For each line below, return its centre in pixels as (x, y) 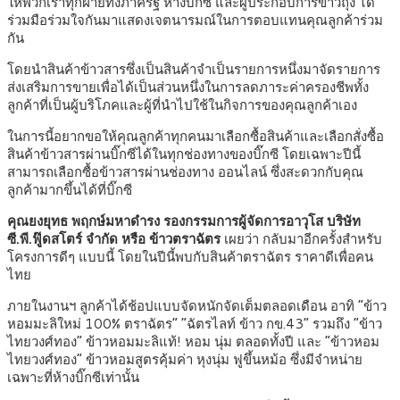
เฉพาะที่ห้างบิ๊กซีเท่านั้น (73, 378)
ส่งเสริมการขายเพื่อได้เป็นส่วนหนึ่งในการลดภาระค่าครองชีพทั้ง (188, 87)
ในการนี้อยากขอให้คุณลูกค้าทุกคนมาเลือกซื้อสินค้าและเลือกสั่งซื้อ (196, 137)
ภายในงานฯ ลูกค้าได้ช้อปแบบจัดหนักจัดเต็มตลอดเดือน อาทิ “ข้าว (197, 306)
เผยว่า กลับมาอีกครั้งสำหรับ (301, 239)
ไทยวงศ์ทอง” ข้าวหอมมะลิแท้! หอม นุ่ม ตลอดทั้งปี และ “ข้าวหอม (193, 342)
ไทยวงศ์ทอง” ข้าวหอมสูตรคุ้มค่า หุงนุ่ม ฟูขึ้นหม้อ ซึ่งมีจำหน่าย (185, 360)
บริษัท (344, 221)
